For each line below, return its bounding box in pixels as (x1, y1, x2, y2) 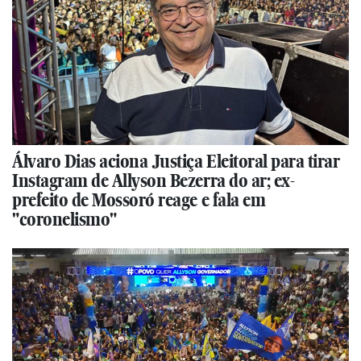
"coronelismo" (12, 208, 117, 231)
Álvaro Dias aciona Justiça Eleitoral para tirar (12, 150, 340, 173)
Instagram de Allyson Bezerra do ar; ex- (12, 169, 295, 193)
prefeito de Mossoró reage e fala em (12, 189, 266, 212)
